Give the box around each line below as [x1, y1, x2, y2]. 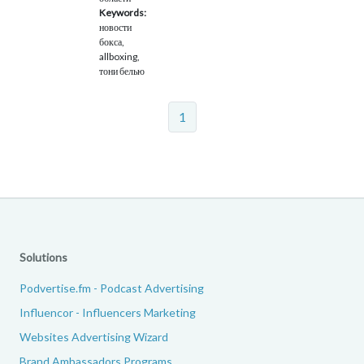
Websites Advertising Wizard [19, 329, 168, 344]
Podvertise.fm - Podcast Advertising [19, 280, 204, 295]
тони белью [99, 64, 145, 77]
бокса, [99, 35, 124, 48]
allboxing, [99, 50, 140, 63]
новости [99, 20, 132, 33]
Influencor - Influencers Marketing [19, 305, 196, 319]
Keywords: [99, 6, 146, 19]
